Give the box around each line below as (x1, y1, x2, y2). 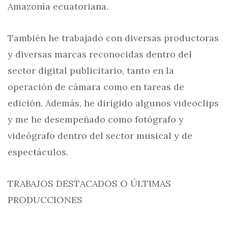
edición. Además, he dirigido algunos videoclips (8, 97, 219, 109)
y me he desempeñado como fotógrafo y (8, 113, 184, 125)
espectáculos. (8, 146, 68, 158)
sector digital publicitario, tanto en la (8, 65, 174, 76)
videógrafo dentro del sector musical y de (8, 130, 192, 141)
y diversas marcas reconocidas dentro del (8, 48, 192, 60)
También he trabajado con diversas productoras (8, 32, 219, 44)
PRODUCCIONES (8, 194, 82, 206)
